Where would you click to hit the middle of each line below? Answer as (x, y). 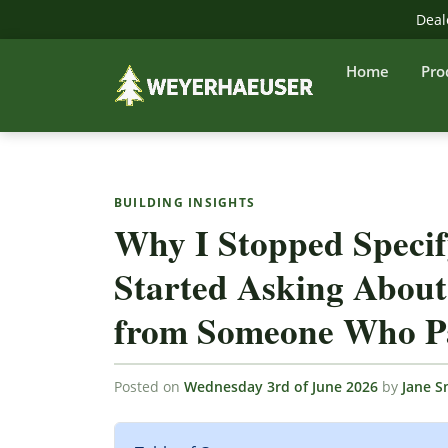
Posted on (149, 386)
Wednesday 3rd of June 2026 (281, 386)
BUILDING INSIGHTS (185, 202)
